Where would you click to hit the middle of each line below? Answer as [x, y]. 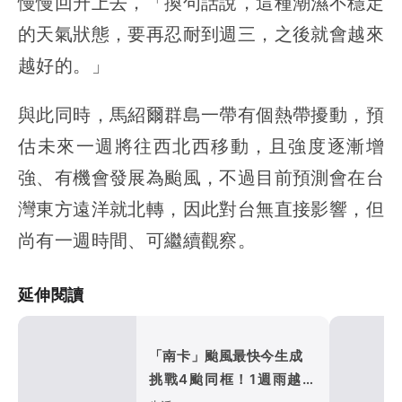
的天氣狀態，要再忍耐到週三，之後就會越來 [201, 34]
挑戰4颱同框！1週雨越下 [232, 380]
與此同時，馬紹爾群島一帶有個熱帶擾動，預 [201, 115]
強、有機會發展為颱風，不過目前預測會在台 [201, 178]
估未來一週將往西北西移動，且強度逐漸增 [201, 146]
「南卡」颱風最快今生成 [232, 356]
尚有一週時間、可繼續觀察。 [137, 240]
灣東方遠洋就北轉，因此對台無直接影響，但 [201, 209]
